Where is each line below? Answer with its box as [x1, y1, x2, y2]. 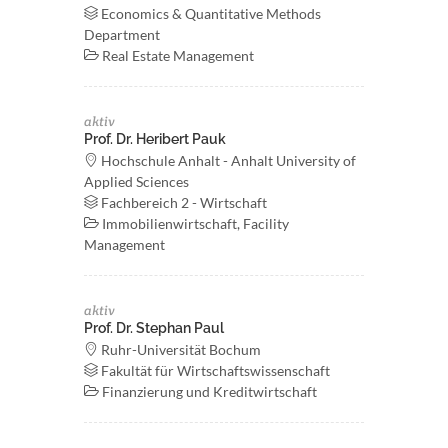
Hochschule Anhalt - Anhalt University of [98, 152, 356, 169]
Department [84, 26, 160, 43]
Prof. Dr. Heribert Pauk [84, 131, 226, 147]
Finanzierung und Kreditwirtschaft [99, 383, 317, 400]
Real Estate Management [99, 47, 254, 64]
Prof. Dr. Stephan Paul [84, 320, 224, 336]
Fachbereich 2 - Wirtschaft [98, 194, 267, 211]
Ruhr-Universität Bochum [98, 341, 261, 358]
